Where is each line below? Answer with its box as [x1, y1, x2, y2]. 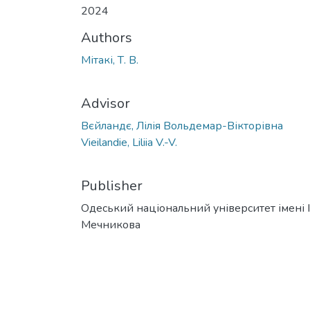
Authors [81, 28, 132, 48]
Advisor [81, 94, 130, 113]
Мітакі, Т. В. [81, 53, 138, 69]
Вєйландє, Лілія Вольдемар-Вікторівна [81, 118, 283, 134]
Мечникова [81, 217, 140, 233]
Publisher [81, 176, 143, 196]
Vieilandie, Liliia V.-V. [81, 135, 177, 151]
